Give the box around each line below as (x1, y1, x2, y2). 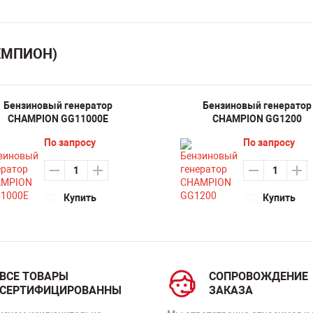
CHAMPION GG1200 (212, 113, 302, 124)
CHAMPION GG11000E (7, 113, 108, 124)
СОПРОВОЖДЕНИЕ (209, 270, 308, 283)
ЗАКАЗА (209, 284, 253, 297)
